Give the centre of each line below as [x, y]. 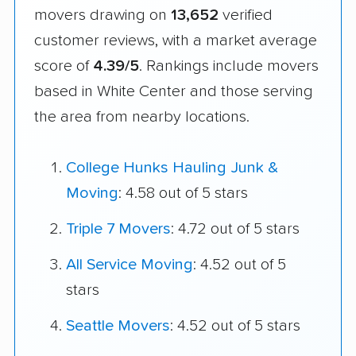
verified [246, 15]
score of [64, 66]
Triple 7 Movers [118, 229]
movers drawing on [103, 15]
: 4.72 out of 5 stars [235, 229]
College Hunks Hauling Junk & [172, 168]
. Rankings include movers [229, 66]
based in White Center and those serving [174, 91]
